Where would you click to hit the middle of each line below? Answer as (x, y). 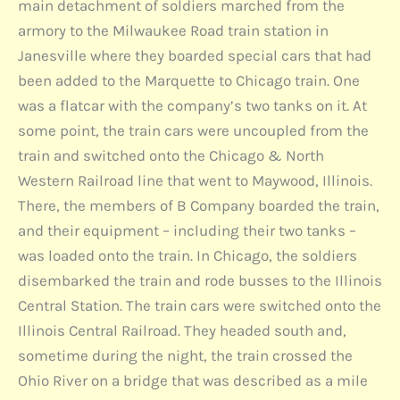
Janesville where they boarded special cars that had (195, 55)
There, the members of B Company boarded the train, (199, 205)
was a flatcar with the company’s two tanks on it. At (192, 105)
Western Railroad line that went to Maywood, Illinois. (195, 180)
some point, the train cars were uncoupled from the (193, 130)
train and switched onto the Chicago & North (171, 155)
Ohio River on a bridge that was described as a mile (193, 380)
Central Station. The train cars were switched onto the (200, 305)
